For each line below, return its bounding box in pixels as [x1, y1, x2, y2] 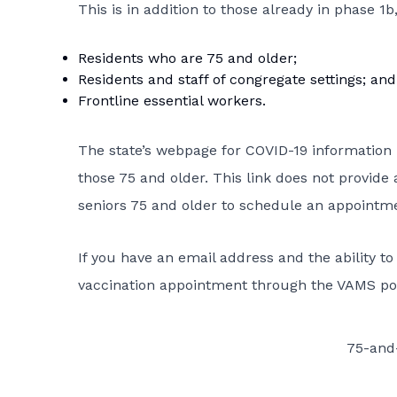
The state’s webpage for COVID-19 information [78, 142, 392, 160]
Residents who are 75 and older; [78, 50, 297, 67]
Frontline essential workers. [78, 92, 266, 110]
